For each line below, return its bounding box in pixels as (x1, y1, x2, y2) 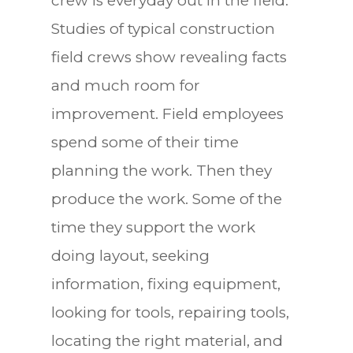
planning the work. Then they (50, 161, 272, 180)
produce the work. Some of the (50, 189, 282, 208)
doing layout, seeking (50, 246, 210, 265)
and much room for (50, 76, 200, 95)
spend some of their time (50, 132, 239, 151)
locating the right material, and (50, 331, 283, 350)
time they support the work (50, 217, 255, 236)
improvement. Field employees (50, 104, 284, 123)
